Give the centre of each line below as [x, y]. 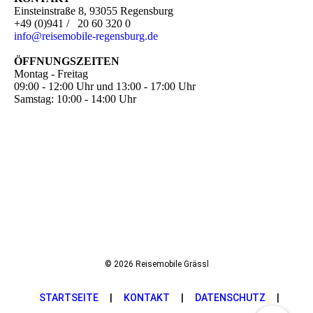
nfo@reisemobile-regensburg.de [87, 36]
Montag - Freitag [51, 74]
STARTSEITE [68, 298]
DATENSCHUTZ [230, 298]
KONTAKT [146, 298]
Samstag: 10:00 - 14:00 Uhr [75, 99]
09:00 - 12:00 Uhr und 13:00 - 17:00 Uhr [105, 86]
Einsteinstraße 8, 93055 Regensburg [94, 11]
